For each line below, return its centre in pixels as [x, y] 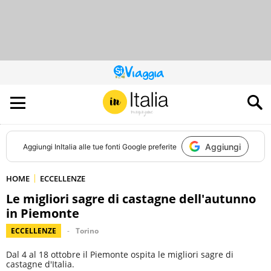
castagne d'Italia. [40, 264]
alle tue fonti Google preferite [126, 146]
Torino [87, 231]
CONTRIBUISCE [160, 90]
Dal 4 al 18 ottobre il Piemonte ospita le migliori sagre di [120, 254]
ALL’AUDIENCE [157, 97]
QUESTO [149, 75]
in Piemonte [43, 213]
